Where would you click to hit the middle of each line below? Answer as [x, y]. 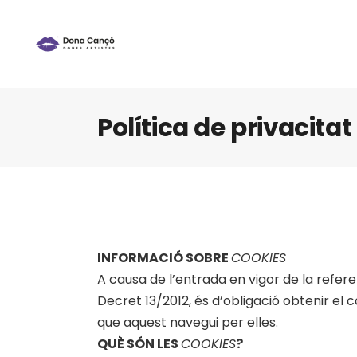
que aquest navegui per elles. [188, 322]
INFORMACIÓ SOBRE [164, 258]
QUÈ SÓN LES [139, 344]
